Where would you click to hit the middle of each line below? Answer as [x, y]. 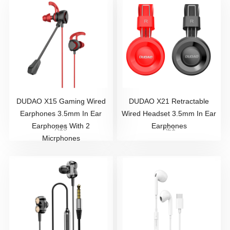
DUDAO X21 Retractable [169, 101]
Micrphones [61, 138]
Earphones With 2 [61, 126]
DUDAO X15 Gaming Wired [61, 101]
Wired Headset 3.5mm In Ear [169, 113]
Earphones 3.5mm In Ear [61, 113]
